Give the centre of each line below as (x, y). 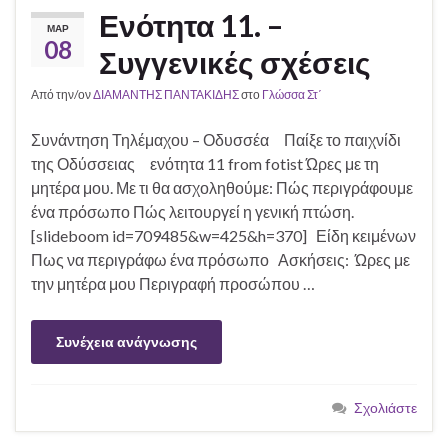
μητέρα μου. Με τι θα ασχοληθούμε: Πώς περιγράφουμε (222, 188)
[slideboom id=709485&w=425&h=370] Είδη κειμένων (223, 236)
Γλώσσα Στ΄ (292, 95)
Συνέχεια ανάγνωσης (126, 342)
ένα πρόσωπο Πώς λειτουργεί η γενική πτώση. (195, 212)
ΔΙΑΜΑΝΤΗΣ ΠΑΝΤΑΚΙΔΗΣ (166, 95)
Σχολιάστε (385, 408)
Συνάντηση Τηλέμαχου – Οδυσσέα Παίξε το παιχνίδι (216, 140)
